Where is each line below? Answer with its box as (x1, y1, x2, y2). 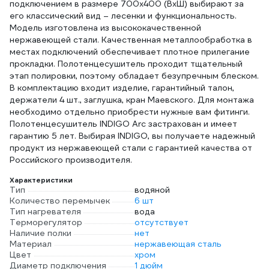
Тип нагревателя (10, 206, 81, 217)
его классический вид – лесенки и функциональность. (10, 10, 237, 21)
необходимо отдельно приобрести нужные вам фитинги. (10, 106, 250, 117)
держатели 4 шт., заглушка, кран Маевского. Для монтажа (10, 94, 254, 105)
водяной (134, 184, 170, 195)
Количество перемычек (10, 195, 110, 206)
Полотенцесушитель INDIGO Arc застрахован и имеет (10, 118, 237, 129)
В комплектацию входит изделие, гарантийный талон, (10, 82, 234, 93)
